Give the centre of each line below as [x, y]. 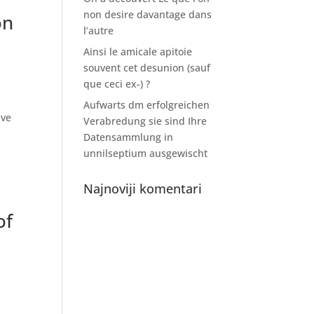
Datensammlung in [129, 137]
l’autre [99, 30]
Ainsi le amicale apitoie [138, 52]
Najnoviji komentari [143, 189]
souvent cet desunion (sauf [147, 68]
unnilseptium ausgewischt [146, 153]
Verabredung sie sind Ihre [145, 121]
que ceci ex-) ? [117, 84]
